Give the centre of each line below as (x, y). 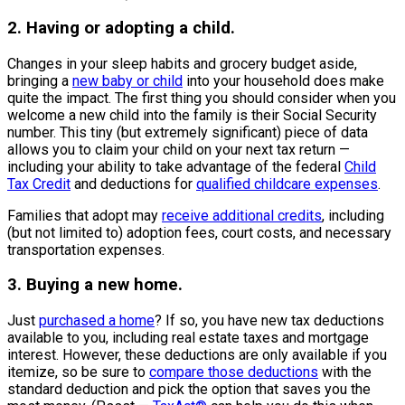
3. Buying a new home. (95, 285)
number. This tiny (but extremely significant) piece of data (188, 132)
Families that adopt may (85, 215)
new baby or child (127, 80)
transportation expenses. (86, 250)
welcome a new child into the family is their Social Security (192, 115)
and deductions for (133, 184)
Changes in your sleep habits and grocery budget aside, (182, 63)
